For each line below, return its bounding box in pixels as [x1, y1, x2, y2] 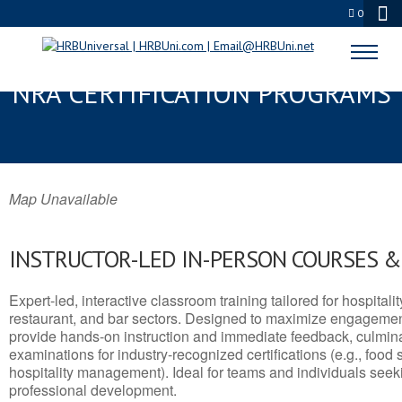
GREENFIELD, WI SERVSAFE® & [16, 43, 386, 78]
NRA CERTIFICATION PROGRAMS [11, 75, 391, 110]
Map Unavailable [9, 188, 118, 209]
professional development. [9, 380, 177, 400]
